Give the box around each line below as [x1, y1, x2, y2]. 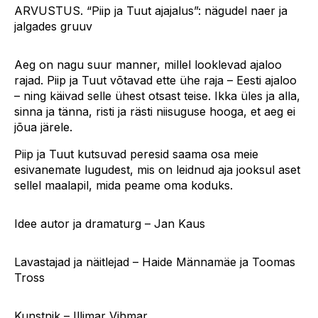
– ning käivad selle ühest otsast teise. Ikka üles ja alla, [14, 89, 300, 103]
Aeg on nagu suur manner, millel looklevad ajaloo [14, 57, 282, 72]
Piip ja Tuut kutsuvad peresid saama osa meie [14, 147, 258, 161]
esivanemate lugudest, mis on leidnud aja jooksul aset [14, 163, 300, 177]
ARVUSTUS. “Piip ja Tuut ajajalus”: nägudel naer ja [14, 4, 287, 18]
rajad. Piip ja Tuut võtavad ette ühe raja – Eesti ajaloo [14, 73, 297, 87]
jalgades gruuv [14, 19, 92, 33]
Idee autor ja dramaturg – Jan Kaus [14, 216, 205, 231]
